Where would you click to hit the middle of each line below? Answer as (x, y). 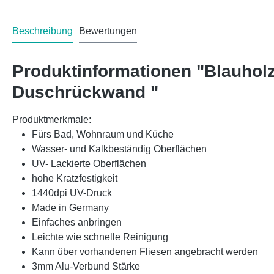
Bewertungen (108, 31)
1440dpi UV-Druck (72, 193)
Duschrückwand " (85, 92)
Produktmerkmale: (52, 120)
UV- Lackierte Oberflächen (89, 164)
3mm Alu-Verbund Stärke (86, 267)
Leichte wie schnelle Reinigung (100, 237)
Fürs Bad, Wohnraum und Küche (103, 135)
